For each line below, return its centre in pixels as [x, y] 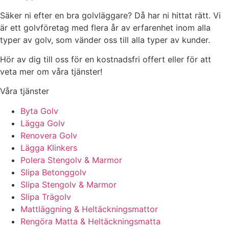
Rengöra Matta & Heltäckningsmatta [90, 221]
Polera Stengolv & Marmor [71, 160]
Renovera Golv [49, 135]
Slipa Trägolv [46, 197]
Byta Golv [39, 111]
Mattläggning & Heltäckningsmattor [89, 209]
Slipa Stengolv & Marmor [68, 184]
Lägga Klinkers [49, 147]
